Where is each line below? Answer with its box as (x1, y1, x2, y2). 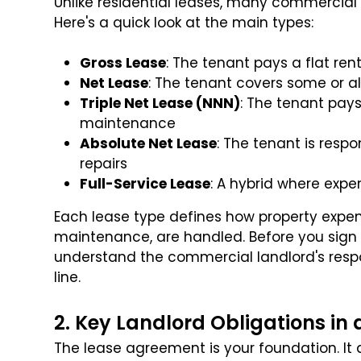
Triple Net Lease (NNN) (80, 93, 241, 114)
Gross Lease (80, 53, 167, 73)
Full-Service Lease (80, 174, 211, 194)
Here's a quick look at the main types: (54, 13, 314, 33)
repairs (80, 154, 128, 174)
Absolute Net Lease (80, 134, 218, 154)
